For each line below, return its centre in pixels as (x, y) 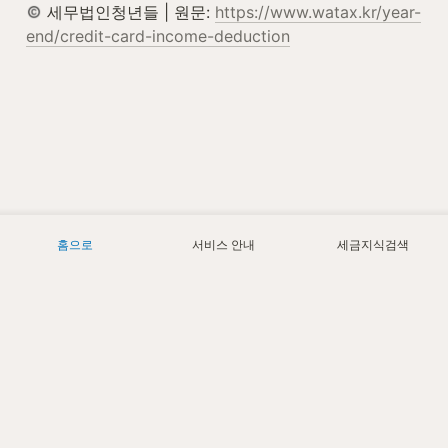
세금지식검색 (373, 244)
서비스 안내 (224, 244)
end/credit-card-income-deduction (158, 35)
